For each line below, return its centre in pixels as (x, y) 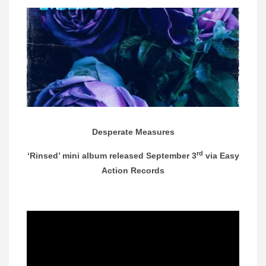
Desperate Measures (133, 132)
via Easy (221, 156)
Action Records (133, 171)
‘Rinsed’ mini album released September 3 (112, 156)
